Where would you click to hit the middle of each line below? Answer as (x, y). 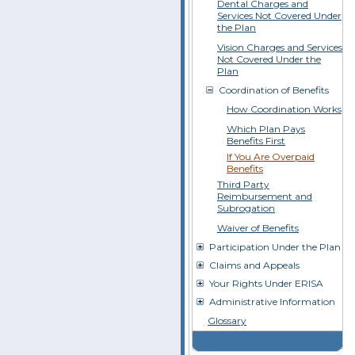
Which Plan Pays (266, 129)
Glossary (227, 321)
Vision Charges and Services (280, 47)
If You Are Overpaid (271, 157)
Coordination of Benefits (274, 90)
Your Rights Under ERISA (266, 283)
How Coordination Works (284, 109)
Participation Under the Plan (275, 247)
